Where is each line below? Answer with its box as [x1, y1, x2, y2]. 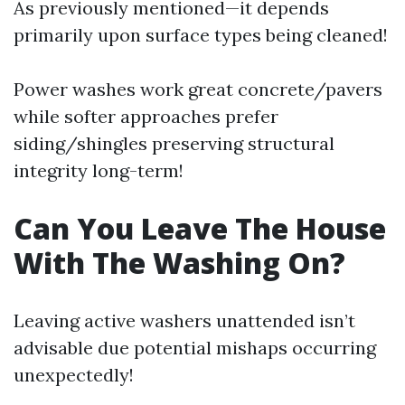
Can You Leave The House [14, 209, 386, 248]
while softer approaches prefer [14, 105, 278, 127]
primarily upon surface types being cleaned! [14, 24, 388, 46]
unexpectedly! [14, 363, 134, 386]
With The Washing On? [14, 243, 345, 282]
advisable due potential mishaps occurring [14, 336, 376, 359]
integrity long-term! [14, 159, 184, 182]
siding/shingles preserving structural [14, 132, 334, 155]
